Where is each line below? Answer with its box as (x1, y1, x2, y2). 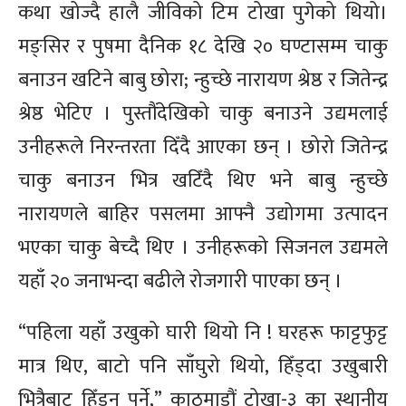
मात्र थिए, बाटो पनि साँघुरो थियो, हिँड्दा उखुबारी (18, 349, 388, 383)
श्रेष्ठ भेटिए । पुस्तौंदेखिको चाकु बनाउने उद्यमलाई (18, 96, 388, 130)
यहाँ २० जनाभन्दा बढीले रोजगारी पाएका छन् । (18, 264, 343, 298)
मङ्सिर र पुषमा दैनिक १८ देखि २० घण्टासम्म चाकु (18, 29, 388, 63)
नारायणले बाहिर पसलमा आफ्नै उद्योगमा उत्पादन (18, 197, 388, 231)
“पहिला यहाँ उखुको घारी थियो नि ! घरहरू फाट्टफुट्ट (18, 315, 388, 350)
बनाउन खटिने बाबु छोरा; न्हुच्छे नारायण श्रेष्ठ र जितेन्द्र (18, 63, 388, 97)
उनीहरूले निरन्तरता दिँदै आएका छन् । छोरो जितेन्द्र (18, 130, 388, 164)
